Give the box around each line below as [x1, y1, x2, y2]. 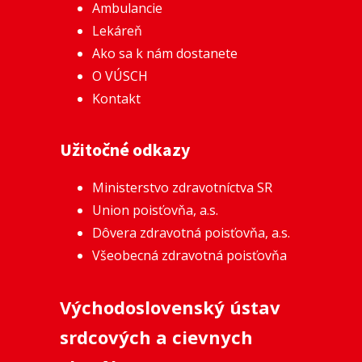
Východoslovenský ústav [60, 294, 280, 319]
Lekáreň [92, 21, 142, 40]
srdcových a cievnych [60, 324, 253, 349]
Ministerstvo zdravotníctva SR [92, 178, 272, 196]
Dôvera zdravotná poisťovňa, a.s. [92, 223, 290, 242]
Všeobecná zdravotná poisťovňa [92, 246, 287, 264]
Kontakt [92, 89, 141, 107]
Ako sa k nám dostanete [92, 44, 238, 62]
